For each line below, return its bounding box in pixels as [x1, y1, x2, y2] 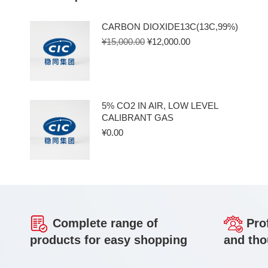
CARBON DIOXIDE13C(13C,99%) [102, 22, 238, 32]
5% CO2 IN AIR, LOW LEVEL [102, 100, 218, 111]
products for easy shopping [30, 233, 187, 246]
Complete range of [49, 217, 158, 230]
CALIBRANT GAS [102, 112, 173, 123]
